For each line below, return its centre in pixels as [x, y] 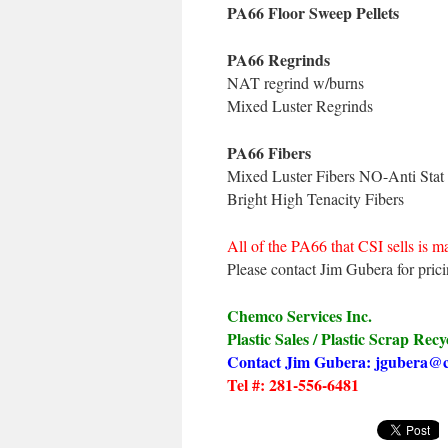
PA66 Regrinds [278, 59]
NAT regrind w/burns [295, 82]
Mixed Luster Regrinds [300, 105]
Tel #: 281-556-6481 [293, 384]
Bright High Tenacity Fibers [315, 198]
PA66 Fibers [269, 152]
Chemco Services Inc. [299, 315]
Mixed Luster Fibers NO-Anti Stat [335, 175]
